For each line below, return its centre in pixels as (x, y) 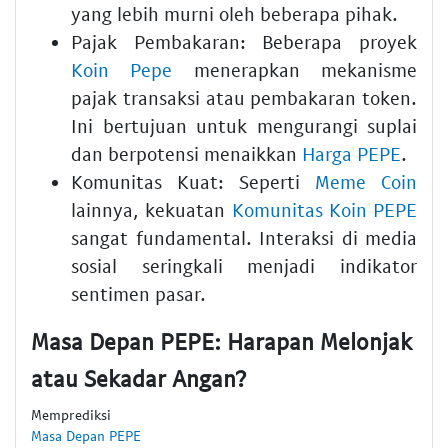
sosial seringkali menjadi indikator (244, 265)
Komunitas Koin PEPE (324, 209)
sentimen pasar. (138, 293)
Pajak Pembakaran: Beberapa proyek (244, 41)
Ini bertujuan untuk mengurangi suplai (244, 125)
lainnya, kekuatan (151, 209)
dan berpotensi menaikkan (186, 153)
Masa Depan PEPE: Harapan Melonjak (221, 340)
